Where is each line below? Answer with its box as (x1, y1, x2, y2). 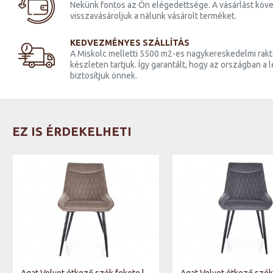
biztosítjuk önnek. (70, 70, 137, 80)
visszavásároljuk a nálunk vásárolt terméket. (70, 10, 236, 21)
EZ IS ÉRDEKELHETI (12, 124, 132, 138)
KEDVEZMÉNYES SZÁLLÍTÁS (70, 37, 190, 48)
